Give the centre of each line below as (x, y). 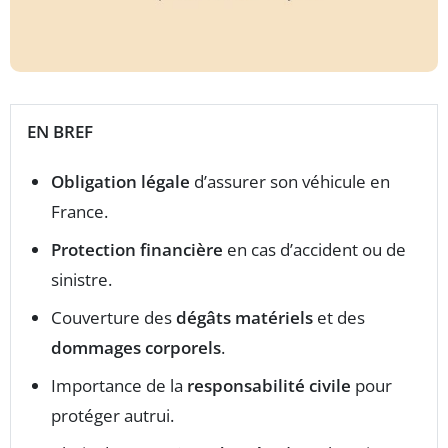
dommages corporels (136, 347)
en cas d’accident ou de (314, 249)
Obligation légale (120, 181)
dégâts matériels (244, 317)
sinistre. (81, 279)
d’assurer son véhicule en (290, 181)
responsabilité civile (269, 385)
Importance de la (119, 385)
